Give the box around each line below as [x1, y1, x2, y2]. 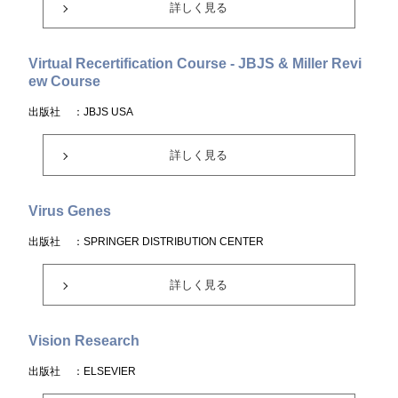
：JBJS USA [73, 106, 134, 118]
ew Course [28, 74, 101, 89]
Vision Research [28, 333, 140, 348]
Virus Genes [28, 203, 112, 219]
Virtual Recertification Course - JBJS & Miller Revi [28, 56, 362, 71]
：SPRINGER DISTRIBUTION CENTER [73, 235, 265, 248]
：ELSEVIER [73, 365, 137, 378]
